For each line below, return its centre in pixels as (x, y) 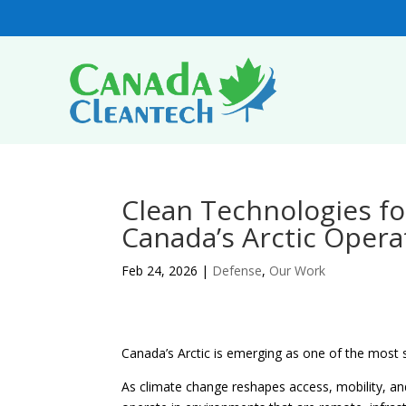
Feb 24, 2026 (160, 270)
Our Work (298, 270)
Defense (237, 270)
